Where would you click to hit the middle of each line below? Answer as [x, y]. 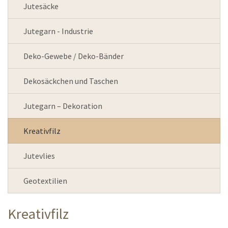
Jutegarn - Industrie [58, 31]
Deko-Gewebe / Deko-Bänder [74, 56]
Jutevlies [39, 155]
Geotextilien [45, 180]
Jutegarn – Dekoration [63, 106]
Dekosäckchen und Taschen [71, 81]
